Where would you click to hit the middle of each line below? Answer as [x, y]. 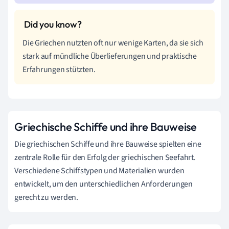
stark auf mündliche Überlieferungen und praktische [110, 56]
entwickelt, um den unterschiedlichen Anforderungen [104, 184]
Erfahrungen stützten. [59, 69]
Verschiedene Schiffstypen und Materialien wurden [99, 170]
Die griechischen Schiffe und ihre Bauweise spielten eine [108, 144]
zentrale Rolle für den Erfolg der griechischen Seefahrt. [105, 157]
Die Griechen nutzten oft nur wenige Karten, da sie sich [113, 43]
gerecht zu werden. [47, 197]
